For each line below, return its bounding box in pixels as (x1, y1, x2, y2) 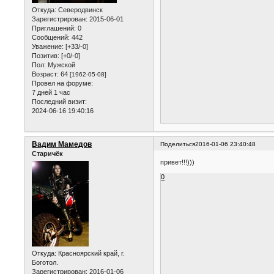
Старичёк (32, 150, 64, 158)
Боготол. (32, 259, 59, 267)
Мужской (46, 61, 76, 69)
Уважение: (32, 43, 64, 51)
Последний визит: (32, 98, 87, 106)
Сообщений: (32, 34, 70, 42)
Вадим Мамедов (32, 140, 92, 149)
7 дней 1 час (32, 89, 71, 97)
